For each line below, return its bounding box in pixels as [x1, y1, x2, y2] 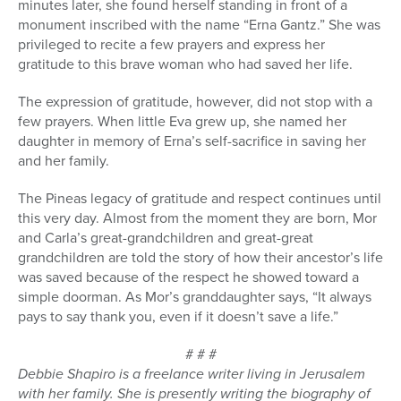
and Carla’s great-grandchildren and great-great [18, 226, 313, 248]
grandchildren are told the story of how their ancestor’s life [18, 246, 383, 268]
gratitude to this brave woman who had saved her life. [18, 53, 353, 74]
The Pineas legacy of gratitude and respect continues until [18, 187, 381, 209]
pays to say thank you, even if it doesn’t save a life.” [18, 305, 338, 327]
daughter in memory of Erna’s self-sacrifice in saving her [18, 130, 366, 151]
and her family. [18, 149, 109, 171]
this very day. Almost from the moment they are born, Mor [18, 207, 377, 228]
